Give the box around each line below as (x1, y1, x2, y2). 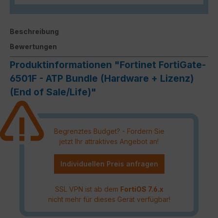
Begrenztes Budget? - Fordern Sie (54, 127, 164, 135)
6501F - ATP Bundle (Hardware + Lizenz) (10, 72, 194, 84)
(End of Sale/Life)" (10, 86, 96, 98)
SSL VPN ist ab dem (54, 184, 120, 193)
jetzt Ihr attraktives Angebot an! (59, 137, 159, 145)
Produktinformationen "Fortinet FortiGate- (10, 58, 206, 71)
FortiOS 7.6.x (120, 184, 163, 193)
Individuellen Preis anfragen (60, 159, 158, 168)
